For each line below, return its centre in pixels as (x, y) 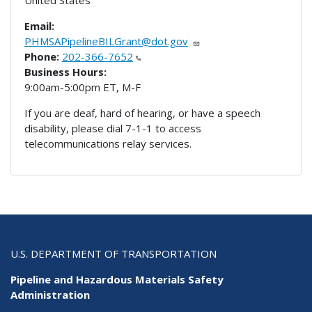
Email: (39, 26)
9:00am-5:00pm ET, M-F (82, 87)
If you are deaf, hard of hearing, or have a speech (142, 113)
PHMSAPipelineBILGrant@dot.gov (106, 41)
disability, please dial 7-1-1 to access (112, 128)
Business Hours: (65, 72)
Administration (50, 295)
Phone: (41, 57)
